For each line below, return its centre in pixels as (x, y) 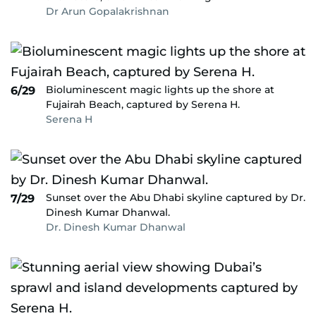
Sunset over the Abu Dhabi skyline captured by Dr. (176, 197)
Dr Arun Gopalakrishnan (108, 11)
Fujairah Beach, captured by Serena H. (143, 104)
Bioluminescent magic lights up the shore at (160, 90)
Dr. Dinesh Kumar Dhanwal (116, 227)
